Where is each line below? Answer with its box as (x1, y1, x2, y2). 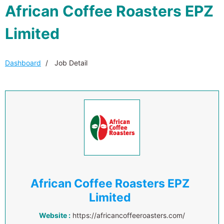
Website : (39, 211, 70, 219)
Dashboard (5, 58, 41, 67)
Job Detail (52, 58, 87, 67)
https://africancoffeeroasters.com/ (72, 211, 185, 219)
